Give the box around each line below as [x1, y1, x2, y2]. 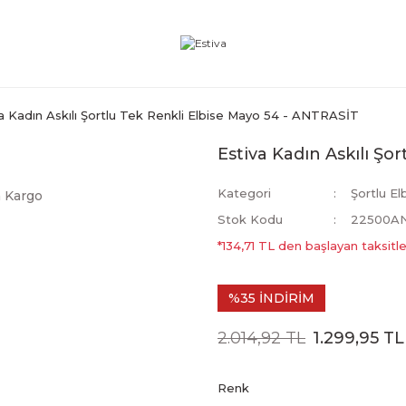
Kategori [217, 186, 271, 200]
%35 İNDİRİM [228, 290, 314, 306]
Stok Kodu [217, 212, 283, 227]
